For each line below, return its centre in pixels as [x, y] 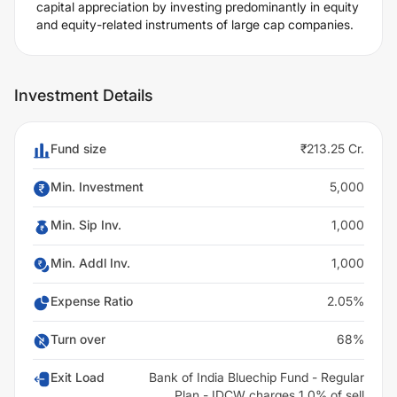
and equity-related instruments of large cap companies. [195, 24]
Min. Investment [97, 187]
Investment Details [84, 95]
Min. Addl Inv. [90, 263]
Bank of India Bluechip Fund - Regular [257, 377]
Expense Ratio [92, 301]
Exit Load [78, 377]
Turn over [78, 339]
